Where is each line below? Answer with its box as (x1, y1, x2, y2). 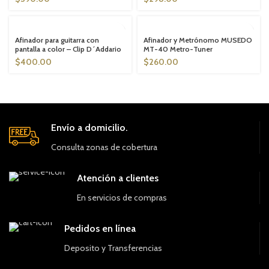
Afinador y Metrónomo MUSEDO (144, 35, 252, 44)
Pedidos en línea (64, 223, 136, 234)
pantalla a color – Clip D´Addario (15, 44, 121, 53)
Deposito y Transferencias (64, 243, 162, 253)
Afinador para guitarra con (15, 35, 99, 44)
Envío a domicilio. (51, 122, 128, 133)
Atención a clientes (77, 172, 159, 184)
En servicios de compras (77, 192, 167, 203)
